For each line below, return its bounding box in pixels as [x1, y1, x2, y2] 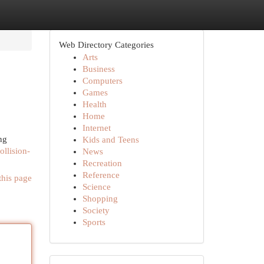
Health [82, 100, 107, 109]
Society [82, 206, 110, 215]
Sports [82, 217, 105, 227]
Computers [82, 76, 123, 85]
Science [82, 182, 111, 192]
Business [82, 64, 115, 74]
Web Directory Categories [58, 40, 154, 49]
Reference [82, 170, 120, 180]
